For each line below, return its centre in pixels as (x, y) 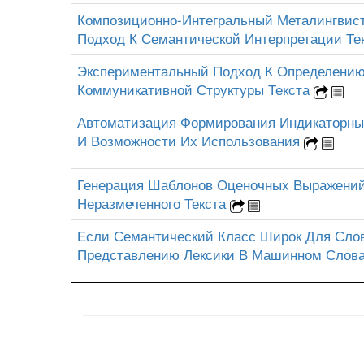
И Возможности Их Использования (191, 140)
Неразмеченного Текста (154, 203)
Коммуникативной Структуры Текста (195, 89)
